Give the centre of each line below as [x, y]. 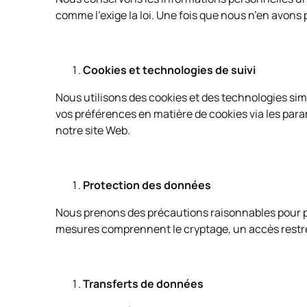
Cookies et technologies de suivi [169, 70]
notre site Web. [94, 130]
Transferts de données [143, 284]
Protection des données [147, 185]
